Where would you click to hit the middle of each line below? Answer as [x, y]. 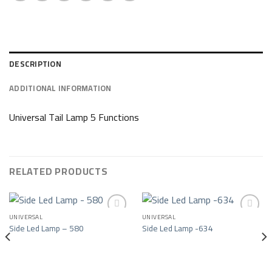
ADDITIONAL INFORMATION [60, 88]
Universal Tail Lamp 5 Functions [74, 117]
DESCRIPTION [35, 64]
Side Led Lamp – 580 [46, 228]
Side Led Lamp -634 [177, 228]
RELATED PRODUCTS [59, 172]
